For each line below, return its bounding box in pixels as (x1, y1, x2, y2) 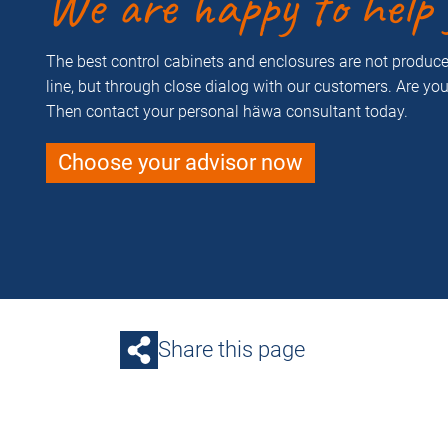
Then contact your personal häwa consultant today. (46, 101, 408, 121)
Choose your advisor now (58, 149, 303, 175)
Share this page (158, 337, 305, 363)
